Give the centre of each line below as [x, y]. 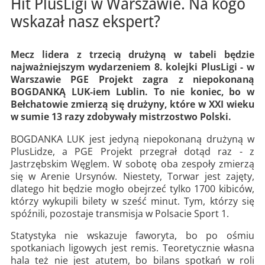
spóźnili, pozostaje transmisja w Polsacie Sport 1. [121, 213]
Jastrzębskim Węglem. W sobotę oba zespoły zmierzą [132, 164]
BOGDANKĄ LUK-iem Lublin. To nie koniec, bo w [132, 92]
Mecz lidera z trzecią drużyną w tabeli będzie [132, 55]
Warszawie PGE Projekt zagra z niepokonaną [132, 80]
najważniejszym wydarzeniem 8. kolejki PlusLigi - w [132, 67]
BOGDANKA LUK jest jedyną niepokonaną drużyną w [132, 139]
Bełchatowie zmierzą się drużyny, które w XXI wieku [132, 104]
